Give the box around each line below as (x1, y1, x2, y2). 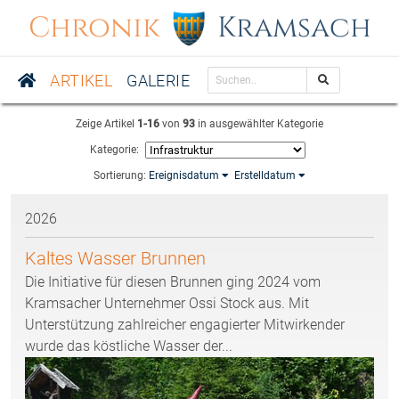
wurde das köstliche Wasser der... (25, 338, 232, 355)
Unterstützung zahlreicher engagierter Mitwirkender (25, 316, 345, 334)
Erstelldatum (234, 169, 298, 183)
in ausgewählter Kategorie (195, 118, 323, 131)
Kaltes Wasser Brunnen (25, 248, 206, 270)
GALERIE (126, 70, 191, 90)
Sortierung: (94, 169, 149, 183)
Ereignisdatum (149, 169, 222, 183)
